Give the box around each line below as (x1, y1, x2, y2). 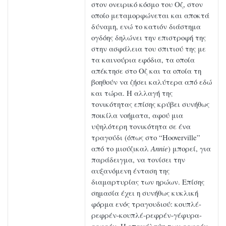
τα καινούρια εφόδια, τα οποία (91, 54, 195, 65)
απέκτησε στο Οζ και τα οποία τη (91, 66, 201, 76)
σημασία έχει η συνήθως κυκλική (91, 188, 198, 198)
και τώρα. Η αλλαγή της (91, 88, 173, 98)
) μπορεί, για (168, 143, 211, 154)
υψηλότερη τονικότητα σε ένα (91, 121, 191, 132)
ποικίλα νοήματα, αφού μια (91, 110, 183, 121)
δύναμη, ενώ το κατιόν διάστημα (91, 21, 201, 32)
